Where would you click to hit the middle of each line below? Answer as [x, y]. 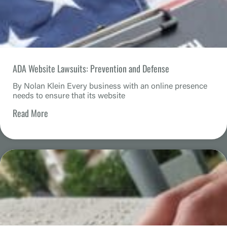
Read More [30, 113]
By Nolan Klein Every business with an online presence [110, 86]
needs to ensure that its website [69, 96]
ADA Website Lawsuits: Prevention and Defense [91, 68]
